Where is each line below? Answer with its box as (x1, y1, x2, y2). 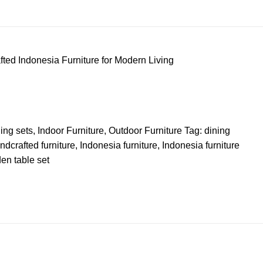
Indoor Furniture (38, 126, 104, 136)
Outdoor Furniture (109, 126, 182, 136)
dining (204, 126, 230, 136)
